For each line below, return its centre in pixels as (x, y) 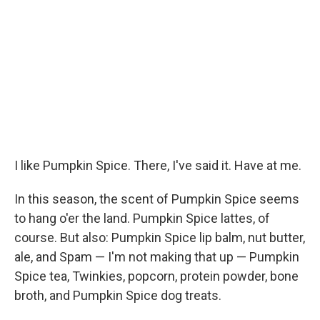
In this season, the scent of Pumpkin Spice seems (157, 199)
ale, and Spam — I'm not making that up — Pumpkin (157, 257)
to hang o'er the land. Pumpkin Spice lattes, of (142, 219)
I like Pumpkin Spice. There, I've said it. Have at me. (158, 166)
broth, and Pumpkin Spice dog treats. (118, 296)
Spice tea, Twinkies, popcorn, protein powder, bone (156, 276)
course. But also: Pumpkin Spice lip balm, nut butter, (160, 238)
